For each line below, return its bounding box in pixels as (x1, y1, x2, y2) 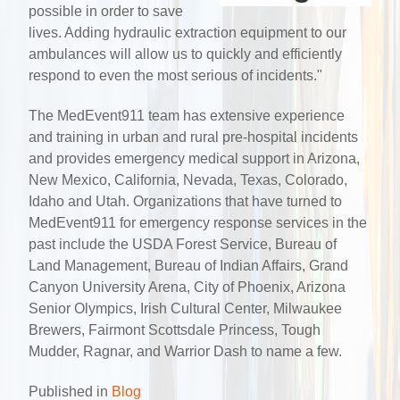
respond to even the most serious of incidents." (29, 68, 322, 84)
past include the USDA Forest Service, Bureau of (29, 237, 337, 253)
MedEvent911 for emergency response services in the (29, 215, 367, 231)
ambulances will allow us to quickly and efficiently (29, 46, 342, 62)
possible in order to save (29, 4, 183, 20)
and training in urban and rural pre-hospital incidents (29, 129, 358, 146)
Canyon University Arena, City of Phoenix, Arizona (29, 279, 346, 296)
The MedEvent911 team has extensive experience (29, 108, 345, 124)
